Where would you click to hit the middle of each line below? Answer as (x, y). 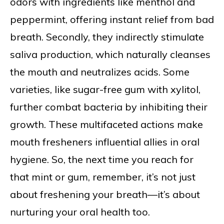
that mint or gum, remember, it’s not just (103, 177)
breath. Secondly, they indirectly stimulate (107, 37)
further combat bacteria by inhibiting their (109, 107)
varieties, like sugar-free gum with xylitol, (105, 89)
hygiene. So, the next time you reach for (102, 159)
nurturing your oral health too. (80, 212)
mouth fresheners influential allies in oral (105, 142)
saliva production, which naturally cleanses (110, 54)
